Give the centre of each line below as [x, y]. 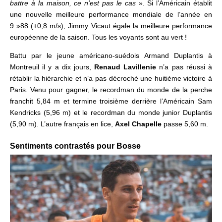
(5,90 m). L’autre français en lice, [62, 124]
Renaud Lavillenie [125, 67]
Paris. [20, 89]
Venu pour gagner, [61, 89]
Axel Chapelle [138, 124]
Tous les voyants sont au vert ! [139, 37]
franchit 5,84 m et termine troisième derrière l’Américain [104, 101]
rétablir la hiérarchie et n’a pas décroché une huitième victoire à [111, 78]
